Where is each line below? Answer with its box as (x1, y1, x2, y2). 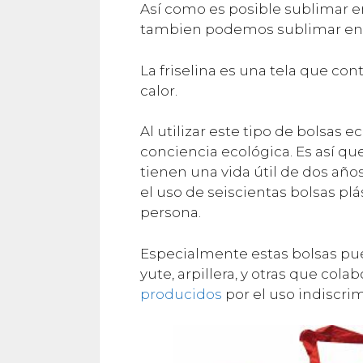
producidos (140, 285, 222, 302)
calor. (140, 82, 181, 99)
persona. (140, 204, 201, 221)
